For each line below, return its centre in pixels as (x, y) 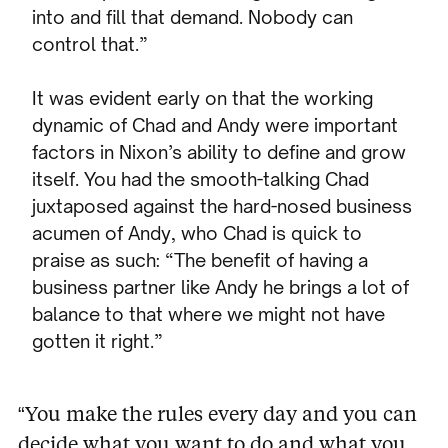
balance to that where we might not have (209, 314)
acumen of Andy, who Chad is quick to (197, 233)
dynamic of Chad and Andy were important (215, 125)
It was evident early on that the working (203, 98)
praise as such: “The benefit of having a (200, 260)
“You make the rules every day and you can (217, 412)
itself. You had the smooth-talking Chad (201, 179)
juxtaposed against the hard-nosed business (222, 206)
